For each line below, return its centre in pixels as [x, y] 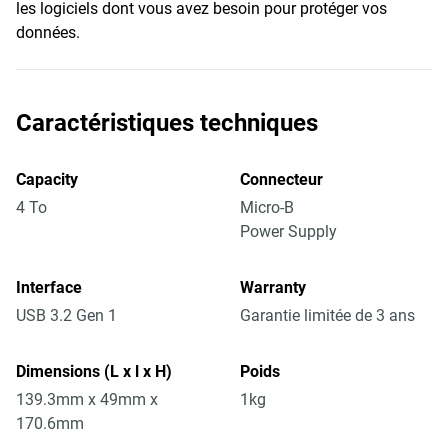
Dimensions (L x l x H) [94, 371]
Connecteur [281, 179]
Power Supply [288, 231]
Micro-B [267, 207]
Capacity [47, 179]
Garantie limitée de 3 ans [327, 315]
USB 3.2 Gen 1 [66, 315]
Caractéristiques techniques [167, 123]
